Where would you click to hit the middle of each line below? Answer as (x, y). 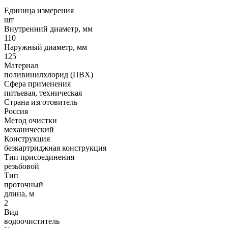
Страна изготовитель (41, 102)
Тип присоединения (39, 157)
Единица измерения (39, 10)
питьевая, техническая (43, 93)
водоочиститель (32, 221)
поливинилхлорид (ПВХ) (49, 74)
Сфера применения (37, 83)
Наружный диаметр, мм (46, 47)
